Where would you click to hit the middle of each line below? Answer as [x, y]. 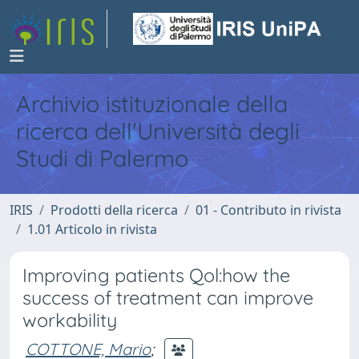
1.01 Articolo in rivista [92, 229]
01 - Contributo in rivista [268, 210]
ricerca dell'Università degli [158, 131]
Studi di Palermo [102, 158]
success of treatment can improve [168, 298]
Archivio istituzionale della [152, 103]
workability [70, 320]
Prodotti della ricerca [114, 210]
